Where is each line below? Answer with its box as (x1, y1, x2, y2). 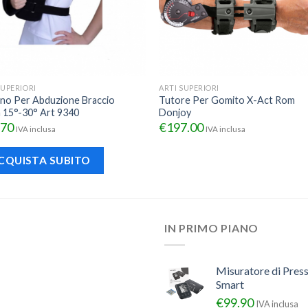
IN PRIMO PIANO (164, 221, 259, 235)
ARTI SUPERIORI (159, 82, 219, 92)
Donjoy (159, 106, 192, 118)
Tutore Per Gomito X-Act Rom (159, 93, 296, 106)
